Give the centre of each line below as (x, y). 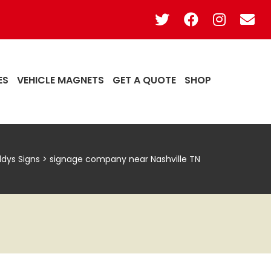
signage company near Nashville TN (125, 159)
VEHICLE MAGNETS (60, 80)
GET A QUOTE (144, 80)
